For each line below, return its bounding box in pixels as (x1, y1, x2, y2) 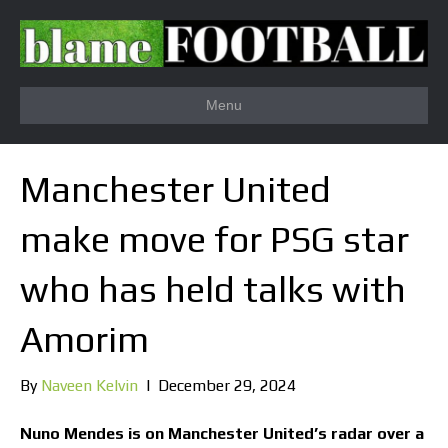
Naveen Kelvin (41, 376, 138, 396)
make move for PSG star (20, 218, 409, 261)
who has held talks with (20, 268, 406, 311)
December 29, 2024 (158, 376, 296, 396)
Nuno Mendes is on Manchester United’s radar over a (20, 424, 424, 444)
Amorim (20, 318, 149, 361)
